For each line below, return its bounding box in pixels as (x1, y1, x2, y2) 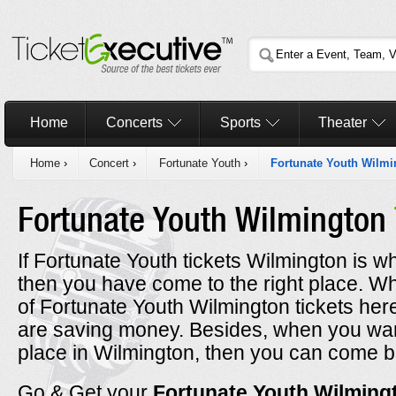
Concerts (105, 115, 163, 130)
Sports (219, 115, 261, 130)
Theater (318, 115, 368, 130)
